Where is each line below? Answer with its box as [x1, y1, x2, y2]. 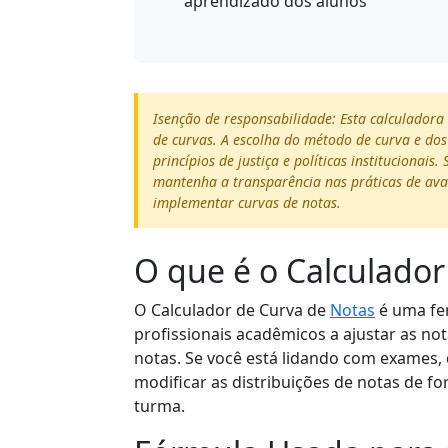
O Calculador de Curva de [134, 298, 330, 321]
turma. [134, 394, 185, 417]
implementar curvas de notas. [153, 192, 341, 212]
